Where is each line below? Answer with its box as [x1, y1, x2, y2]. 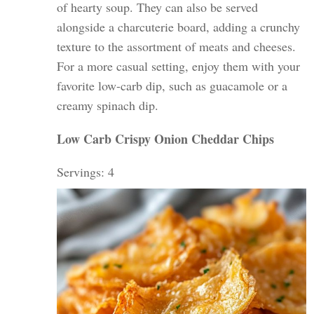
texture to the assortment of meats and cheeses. [57, 38, 296, 55]
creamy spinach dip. [57, 97, 159, 114]
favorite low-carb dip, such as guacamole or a [57, 77, 288, 94]
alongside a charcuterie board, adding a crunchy [57, 18, 301, 35]
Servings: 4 [57, 163, 115, 180]
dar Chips [220, 130, 275, 148]
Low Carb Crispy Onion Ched [57, 130, 221, 148]
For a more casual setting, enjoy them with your [57, 57, 301, 74]
